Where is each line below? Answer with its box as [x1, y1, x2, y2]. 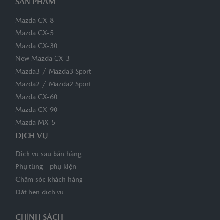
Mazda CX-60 [15, 94, 57, 101]
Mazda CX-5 [15, 30, 54, 37]
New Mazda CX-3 [15, 55, 70, 63]
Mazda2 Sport [49, 81, 91, 88]
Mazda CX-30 [15, 43, 57, 50]
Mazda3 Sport [49, 68, 91, 76]
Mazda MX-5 [15, 119, 55, 127]
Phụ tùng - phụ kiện [15, 164, 76, 171]
